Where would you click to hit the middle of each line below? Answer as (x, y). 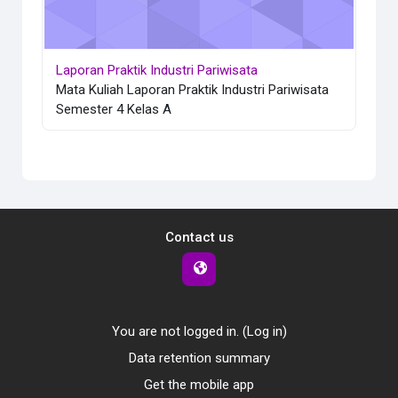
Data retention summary (199, 358)
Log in (264, 332)
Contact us (199, 238)
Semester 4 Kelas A (114, 109)
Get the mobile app (199, 385)
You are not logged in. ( (179, 332)
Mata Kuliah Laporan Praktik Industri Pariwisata (193, 89)
